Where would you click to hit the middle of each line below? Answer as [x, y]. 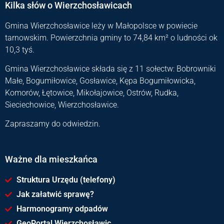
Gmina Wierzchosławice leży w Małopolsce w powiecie [101, 25]
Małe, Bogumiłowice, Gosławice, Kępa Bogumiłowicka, [100, 80]
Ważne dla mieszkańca [51, 159]
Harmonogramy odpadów [62, 208]
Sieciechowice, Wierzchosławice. [62, 104]
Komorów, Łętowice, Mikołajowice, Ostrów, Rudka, [92, 92]
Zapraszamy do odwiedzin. [53, 124]
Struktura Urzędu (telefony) [66, 179]
